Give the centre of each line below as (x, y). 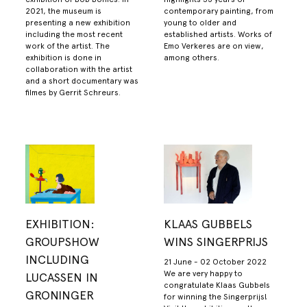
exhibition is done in (64, 58)
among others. (192, 58)
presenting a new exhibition (78, 23)
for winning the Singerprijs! (216, 296)
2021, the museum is (64, 11)
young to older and (200, 23)
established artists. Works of (218, 35)
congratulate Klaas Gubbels (217, 285)
